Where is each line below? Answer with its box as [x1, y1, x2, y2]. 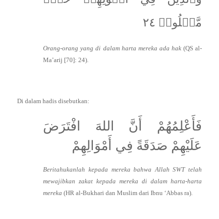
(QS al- [181, 44, 202, 52]
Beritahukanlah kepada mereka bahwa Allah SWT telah [43, 166, 202, 174]
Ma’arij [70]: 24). [43, 56, 89, 64]
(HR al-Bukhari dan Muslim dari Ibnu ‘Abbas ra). [64, 189, 193, 197]
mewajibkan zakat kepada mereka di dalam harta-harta [43, 177, 202, 185]
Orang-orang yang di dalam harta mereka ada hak [43, 44, 181, 52]
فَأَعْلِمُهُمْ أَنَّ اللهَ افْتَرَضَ [43, 117, 202, 135]
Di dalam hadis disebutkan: [17, 97, 89, 105]
